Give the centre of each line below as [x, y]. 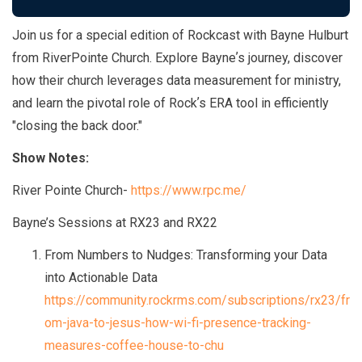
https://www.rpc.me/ [189, 191]
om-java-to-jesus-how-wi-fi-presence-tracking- [178, 323]
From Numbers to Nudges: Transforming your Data [186, 255]
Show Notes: [51, 158]
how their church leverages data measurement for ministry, [177, 81]
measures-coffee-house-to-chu [134, 346]
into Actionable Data [101, 278]
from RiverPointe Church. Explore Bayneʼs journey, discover [177, 58]
